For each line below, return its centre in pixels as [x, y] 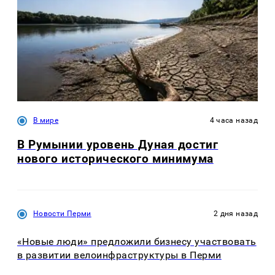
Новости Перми [62, 214]
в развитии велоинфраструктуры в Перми [119, 255]
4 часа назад [234, 120]
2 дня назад [236, 214]
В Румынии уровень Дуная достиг [118, 145]
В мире [46, 120]
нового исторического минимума [115, 159]
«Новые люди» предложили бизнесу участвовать [137, 241]
